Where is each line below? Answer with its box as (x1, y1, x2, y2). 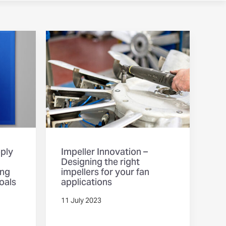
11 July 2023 (61, 194, 101, 209)
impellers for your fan (61, 163, 149, 183)
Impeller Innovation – (61, 143, 148, 163)
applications (61, 173, 112, 193)
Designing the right (61, 153, 140, 173)
